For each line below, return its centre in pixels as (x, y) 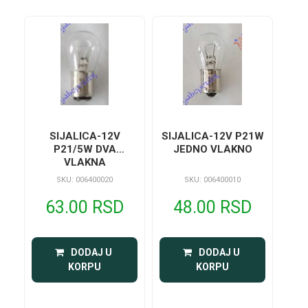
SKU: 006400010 (213, 179)
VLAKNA (85, 162)
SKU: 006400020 (85, 179)
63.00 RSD (85, 207)
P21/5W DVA (85, 149)
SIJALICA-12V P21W (212, 136)
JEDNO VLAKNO (212, 149)
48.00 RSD (213, 207)
